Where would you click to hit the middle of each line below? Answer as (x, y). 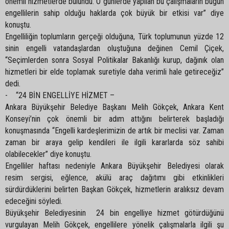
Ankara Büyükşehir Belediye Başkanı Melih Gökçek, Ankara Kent (114, 107)
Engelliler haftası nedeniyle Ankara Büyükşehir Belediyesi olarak (114, 166)
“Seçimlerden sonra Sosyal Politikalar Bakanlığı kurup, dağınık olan (114, 60)
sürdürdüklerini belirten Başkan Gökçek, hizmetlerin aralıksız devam (114, 189)
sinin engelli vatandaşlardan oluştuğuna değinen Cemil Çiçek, (114, 48)
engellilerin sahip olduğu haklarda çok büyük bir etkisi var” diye (114, 13)
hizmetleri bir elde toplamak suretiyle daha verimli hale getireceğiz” (114, 72)
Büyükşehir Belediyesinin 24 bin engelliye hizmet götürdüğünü (114, 213)
